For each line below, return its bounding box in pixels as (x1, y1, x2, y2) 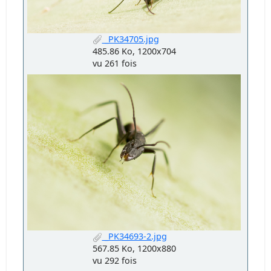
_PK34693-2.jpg (102, 230, 167, 243)
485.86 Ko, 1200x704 (92, 45, 176, 57)
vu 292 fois (92, 255, 137, 267)
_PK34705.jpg (102, 33, 159, 45)
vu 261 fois (92, 57, 137, 69)
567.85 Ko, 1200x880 (92, 243, 176, 255)
